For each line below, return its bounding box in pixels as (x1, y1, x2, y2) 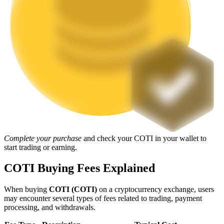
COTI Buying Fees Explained (4, 161, 155, 175)
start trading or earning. (4, 142, 77, 151)
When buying (4, 185, 49, 194)
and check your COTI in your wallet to (81, 133, 206, 142)
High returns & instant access (24, 30, 116, 39)
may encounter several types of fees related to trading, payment (4, 194, 202, 203)
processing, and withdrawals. (4, 203, 95, 212)
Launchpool (24, 132, 62, 141)
